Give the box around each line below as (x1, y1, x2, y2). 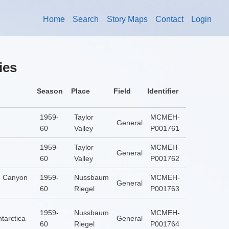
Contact (155, 15, 184, 24)
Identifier (147, 87, 178, 96)
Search (73, 15, 99, 24)
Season (36, 87, 63, 96)
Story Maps (106, 15, 148, 24)
